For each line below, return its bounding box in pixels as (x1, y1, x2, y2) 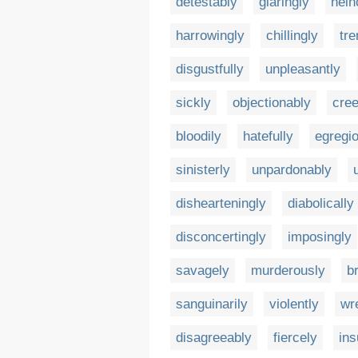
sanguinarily (176, 296, 248, 312)
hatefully (243, 129, 293, 144)
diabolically (288, 196, 354, 211)
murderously (251, 263, 325, 278)
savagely (176, 263, 229, 278)
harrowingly (176, 28, 245, 43)
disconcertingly (176, 229, 266, 245)
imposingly (288, 229, 352, 245)
